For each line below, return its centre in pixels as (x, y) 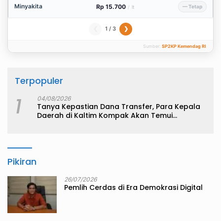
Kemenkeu (56, 124)
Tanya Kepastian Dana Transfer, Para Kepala (119, 106)
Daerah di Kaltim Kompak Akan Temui (105, 115)
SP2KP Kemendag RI (184, 46)
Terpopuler (39, 80)
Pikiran (22, 161)
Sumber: (152, 46)
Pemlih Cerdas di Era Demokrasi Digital (133, 187)
